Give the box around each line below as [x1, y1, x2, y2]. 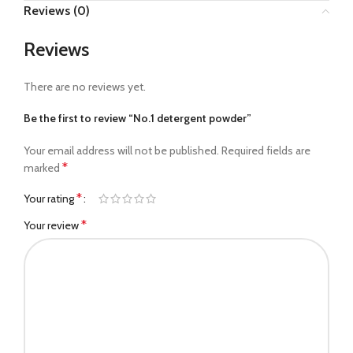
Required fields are [221, 143, 310, 158]
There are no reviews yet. [24, 80, 146, 94]
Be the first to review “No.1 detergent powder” [24, 111, 251, 125]
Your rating [24, 191, 76, 206]
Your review [24, 218, 81, 232]
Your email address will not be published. [24, 143, 219, 158]
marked [24, 161, 62, 175]
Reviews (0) [24, 3, 90, 18]
